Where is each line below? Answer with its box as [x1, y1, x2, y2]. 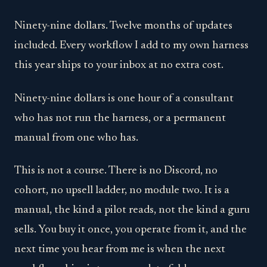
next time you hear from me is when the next [14, 244, 225, 256]
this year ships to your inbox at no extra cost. [14, 60, 223, 72]
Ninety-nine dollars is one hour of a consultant [14, 92, 234, 104]
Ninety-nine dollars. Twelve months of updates [14, 20, 232, 32]
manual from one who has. [14, 132, 138, 144]
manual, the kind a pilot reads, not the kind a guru [14, 204, 250, 216]
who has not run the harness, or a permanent [14, 112, 226, 124]
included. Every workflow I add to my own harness [14, 40, 249, 52]
